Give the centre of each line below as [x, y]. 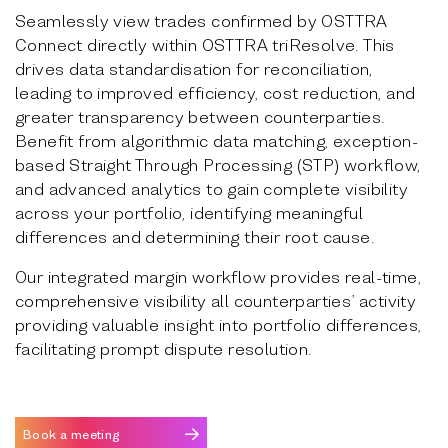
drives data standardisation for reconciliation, [194, 68]
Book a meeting [72, 433]
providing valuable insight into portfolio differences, [218, 324]
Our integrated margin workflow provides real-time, [218, 276]
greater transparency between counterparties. [200, 116]
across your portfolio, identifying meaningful [189, 212]
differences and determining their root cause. [195, 236]
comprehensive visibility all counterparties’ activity [216, 300]
